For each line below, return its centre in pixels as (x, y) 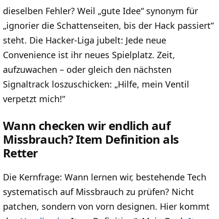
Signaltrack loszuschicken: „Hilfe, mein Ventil (96, 84)
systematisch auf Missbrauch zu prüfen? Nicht (99, 192)
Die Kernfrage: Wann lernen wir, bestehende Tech (105, 177)
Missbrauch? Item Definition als (91, 139)
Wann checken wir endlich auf (87, 126)
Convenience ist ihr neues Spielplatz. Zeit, (89, 55)
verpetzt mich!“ (34, 99)
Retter (21, 153)
